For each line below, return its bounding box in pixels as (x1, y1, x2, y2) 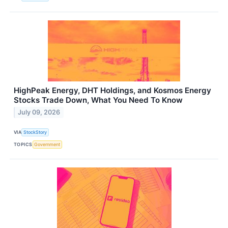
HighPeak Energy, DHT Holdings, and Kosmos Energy (14, 85, 211, 95)
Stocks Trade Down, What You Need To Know (14, 95, 183, 105)
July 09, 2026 (18, 108, 61, 117)
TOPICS (14, 141, 33, 148)
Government (34, 141, 61, 148)
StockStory (23, 129, 47, 135)
